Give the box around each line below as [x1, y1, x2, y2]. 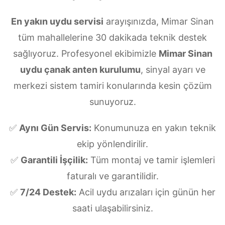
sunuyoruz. [89, 96, 136, 107]
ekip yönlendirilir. [77, 138, 148, 149]
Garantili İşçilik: [20, 154, 88, 165]
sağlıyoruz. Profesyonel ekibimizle [13, 48, 159, 59]
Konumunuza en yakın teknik [91, 122, 216, 133]
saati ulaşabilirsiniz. [72, 202, 153, 213]
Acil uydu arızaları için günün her [76, 186, 215, 197]
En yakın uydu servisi [11, 16, 103, 27]
